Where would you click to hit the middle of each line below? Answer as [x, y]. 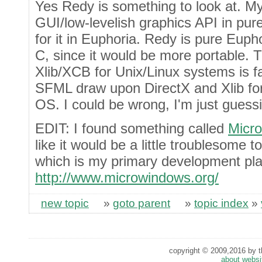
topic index [221, 204]
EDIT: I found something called [132, 128]
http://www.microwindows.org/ [127, 177]
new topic [65, 204]
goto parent [142, 204]
